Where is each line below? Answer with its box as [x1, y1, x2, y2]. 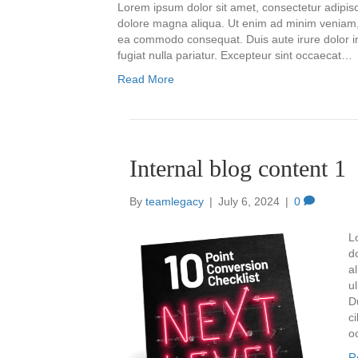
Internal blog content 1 [129, 155, 346, 182]
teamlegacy [145, 195, 204, 209]
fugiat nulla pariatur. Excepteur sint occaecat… [117, 49, 352, 62]
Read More [117, 73, 174, 86]
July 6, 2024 [218, 195, 280, 209]
